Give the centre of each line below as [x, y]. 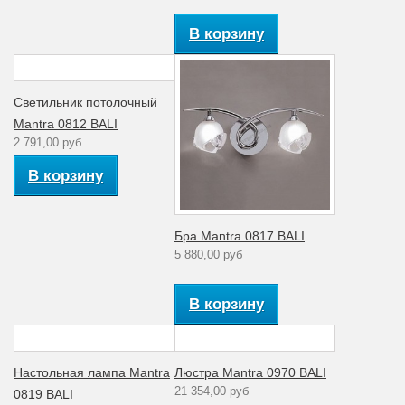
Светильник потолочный [85, 102]
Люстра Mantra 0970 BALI [250, 372]
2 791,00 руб [47, 142]
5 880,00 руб [208, 254]
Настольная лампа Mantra [92, 372]
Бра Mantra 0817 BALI [240, 235]
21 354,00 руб [212, 391]
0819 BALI [43, 394]
